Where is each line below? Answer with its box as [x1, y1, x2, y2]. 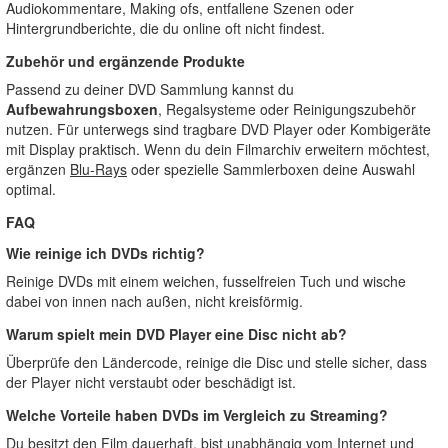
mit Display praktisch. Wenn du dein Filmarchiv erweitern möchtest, [6, 139, 430, 159]
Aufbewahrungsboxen [6, 99, 158, 119]
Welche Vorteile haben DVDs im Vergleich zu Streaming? [6, 405, 388, 425]
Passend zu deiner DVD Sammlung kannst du [6, 79, 294, 99]
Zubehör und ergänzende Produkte [6, 51, 245, 71]
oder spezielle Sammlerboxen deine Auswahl [127, 159, 415, 179]
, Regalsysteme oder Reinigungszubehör [158, 99, 416, 119]
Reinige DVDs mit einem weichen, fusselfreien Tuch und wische [6, 271, 406, 291]
